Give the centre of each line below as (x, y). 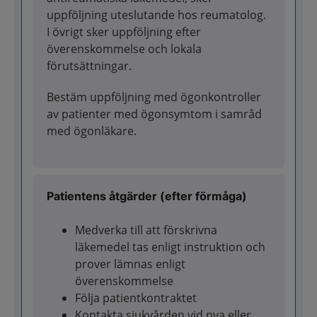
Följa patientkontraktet (136, 298)
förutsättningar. (92, 65)
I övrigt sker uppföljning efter (124, 31)
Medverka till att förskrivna (146, 230)
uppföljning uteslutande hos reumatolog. (156, 15)
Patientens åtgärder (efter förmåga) (147, 196)
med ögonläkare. (92, 131)
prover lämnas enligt (130, 264)
